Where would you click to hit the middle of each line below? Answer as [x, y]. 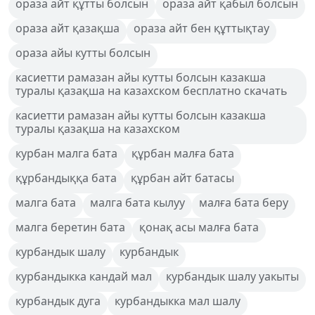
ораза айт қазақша [67, 28]
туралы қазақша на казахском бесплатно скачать [152, 90]
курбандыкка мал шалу [178, 301]
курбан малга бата [66, 153]
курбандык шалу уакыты [232, 276]
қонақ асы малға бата [199, 227]
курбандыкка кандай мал [84, 276]
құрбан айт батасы [182, 178]
